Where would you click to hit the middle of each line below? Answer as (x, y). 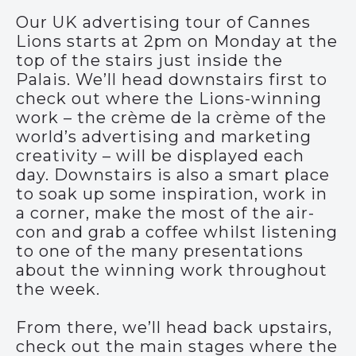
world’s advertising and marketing (164, 137)
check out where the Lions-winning (169, 99)
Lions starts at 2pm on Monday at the (177, 41)
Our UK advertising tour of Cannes (163, 22)
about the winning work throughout (172, 270)
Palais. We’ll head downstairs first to (172, 79)
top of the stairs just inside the (149, 60)
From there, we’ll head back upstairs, (174, 327)
